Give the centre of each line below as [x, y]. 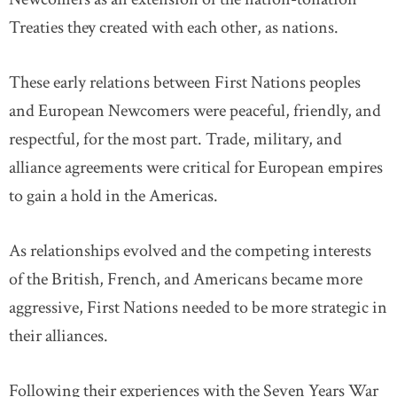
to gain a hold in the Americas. [113, 196]
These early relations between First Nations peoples [185, 82]
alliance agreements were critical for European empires [196, 167]
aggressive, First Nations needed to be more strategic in [198, 307]
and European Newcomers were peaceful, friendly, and [195, 111]
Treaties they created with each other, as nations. [174, 27]
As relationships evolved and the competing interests [190, 251]
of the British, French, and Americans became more [186, 279]
